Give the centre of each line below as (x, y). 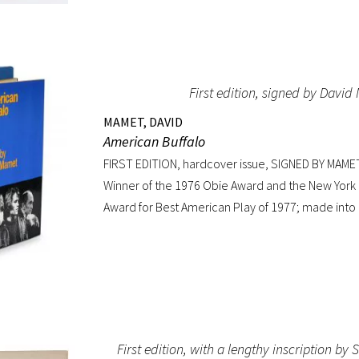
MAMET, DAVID (143, 122)
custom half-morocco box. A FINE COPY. (206, 250)
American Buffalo (154, 141)
